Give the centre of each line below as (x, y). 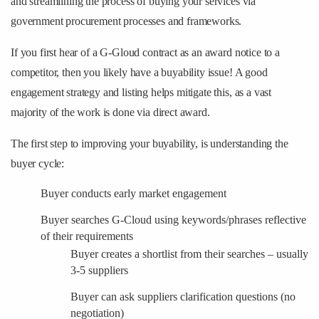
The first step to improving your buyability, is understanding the (150, 143)
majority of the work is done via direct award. (110, 112)
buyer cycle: (38, 163)
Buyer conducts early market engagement (134, 193)
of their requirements (87, 236)
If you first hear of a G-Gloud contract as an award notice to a (145, 52)
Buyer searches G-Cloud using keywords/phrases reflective (173, 219)
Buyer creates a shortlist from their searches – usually (189, 253)
